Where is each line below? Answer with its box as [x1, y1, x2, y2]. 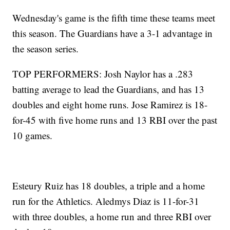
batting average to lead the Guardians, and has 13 [12, 83, 205, 96]
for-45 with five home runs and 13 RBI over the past [12, 113, 218, 127]
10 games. [12, 129, 53, 142]
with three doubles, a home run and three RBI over [12, 210, 212, 223]
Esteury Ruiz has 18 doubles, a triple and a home [12, 179, 205, 193]
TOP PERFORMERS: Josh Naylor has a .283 [12, 67, 194, 81]
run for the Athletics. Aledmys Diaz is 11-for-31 [12, 195, 200, 208]
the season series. [12, 42, 79, 55]
